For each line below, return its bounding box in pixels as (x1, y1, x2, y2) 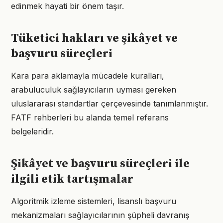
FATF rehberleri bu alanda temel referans (11, 112, 169, 122)
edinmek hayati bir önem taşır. (11, 1, 124, 11)
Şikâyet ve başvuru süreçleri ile (11, 156, 190, 171)
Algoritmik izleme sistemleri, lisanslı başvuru (11, 196, 176, 206)
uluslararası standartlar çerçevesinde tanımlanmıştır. (11, 99, 208, 109)
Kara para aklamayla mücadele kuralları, (11, 71, 164, 81)
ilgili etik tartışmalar (11, 172, 133, 187)
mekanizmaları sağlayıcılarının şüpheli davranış (11, 210, 189, 220)
